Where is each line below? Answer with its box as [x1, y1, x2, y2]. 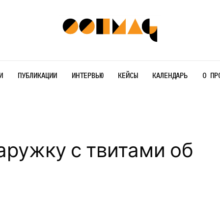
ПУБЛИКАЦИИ [17, 71, 57, 80]
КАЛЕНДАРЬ [152, 71, 188, 80]
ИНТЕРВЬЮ [71, 71, 103, 80]
